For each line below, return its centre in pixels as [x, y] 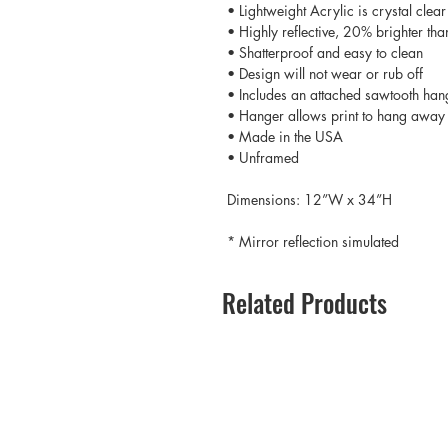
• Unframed [263, 157]
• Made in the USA [285, 136]
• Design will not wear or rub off [325, 73]
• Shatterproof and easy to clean [327, 52]
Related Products [304, 302]
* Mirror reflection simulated [313, 241]
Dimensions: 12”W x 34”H [309, 199]
